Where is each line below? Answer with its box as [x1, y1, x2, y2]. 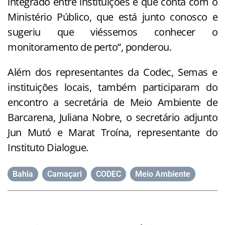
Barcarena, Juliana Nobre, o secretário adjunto [8, 110, 217, 125]
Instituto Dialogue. [8, 141, 88, 155]
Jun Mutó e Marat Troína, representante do [8, 126, 217, 140]
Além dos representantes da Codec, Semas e [8, 65, 217, 79]
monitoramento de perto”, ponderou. [8, 40, 171, 54]
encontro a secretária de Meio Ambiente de [8, 95, 217, 109]
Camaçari [47, 169, 82, 179]
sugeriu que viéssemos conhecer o [8, 25, 217, 39]
